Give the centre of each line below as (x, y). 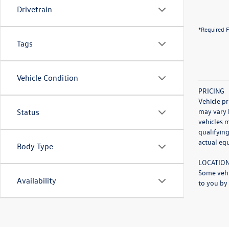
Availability (37, 180)
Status (28, 112)
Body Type (35, 146)
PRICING (211, 91)
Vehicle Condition (48, 78)
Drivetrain (35, 9)
